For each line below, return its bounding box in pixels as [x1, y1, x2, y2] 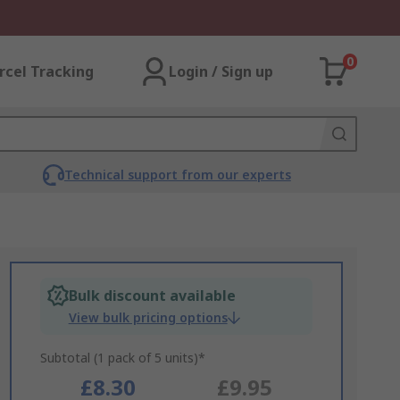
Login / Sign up [169, 62, 273, 81]
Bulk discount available [68, 286, 236, 305]
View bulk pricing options [68, 309, 228, 326]
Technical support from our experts [63, 166, 291, 183]
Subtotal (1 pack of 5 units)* [39, 349, 205, 366]
